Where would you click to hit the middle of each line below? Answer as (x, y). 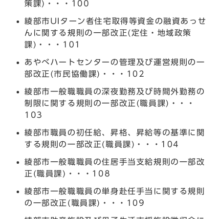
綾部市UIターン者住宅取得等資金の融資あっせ (116, 21)
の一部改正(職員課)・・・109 (85, 203)
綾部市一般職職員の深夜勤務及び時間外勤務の (115, 91)
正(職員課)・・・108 (68, 173)
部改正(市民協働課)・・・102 (85, 74)
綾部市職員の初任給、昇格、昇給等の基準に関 (115, 132)
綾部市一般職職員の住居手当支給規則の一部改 (115, 162)
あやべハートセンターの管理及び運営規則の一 (115, 62)
